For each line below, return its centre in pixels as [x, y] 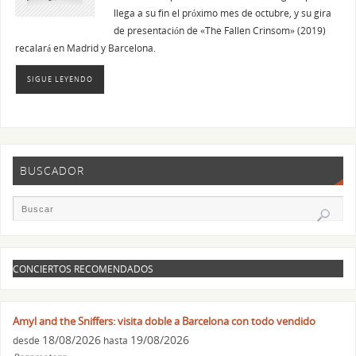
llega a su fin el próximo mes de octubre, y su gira [222, 13]
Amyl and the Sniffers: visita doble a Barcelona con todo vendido [164, 321]
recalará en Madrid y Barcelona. [85, 48]
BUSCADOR [52, 171]
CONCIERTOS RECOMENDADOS [83, 269]
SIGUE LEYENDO [60, 79]
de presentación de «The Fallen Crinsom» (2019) [219, 31]
